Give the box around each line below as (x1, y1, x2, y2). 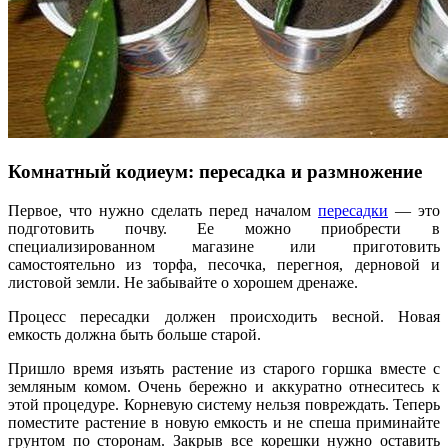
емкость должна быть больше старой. (8, 325, 261, 343)
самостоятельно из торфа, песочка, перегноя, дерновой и (8, 255, 440, 273)
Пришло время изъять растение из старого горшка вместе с (8, 359, 440, 377)
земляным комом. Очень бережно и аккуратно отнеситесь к (8, 377, 440, 395)
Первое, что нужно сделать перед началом (8, 201, 318, 219)
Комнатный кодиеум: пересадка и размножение (8, 160, 422, 182)
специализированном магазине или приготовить (8, 237, 440, 255)
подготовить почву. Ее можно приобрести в (8, 219, 440, 237)
